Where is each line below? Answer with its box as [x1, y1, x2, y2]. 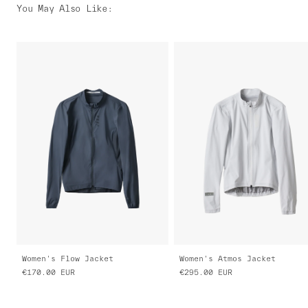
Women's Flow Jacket [22, 254, 113, 263]
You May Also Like [16, 3, 107, 14]
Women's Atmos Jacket [179, 254, 276, 263]
